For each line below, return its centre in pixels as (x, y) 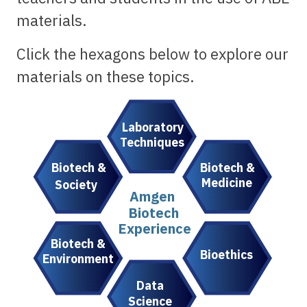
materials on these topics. (106, 77)
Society (76, 184)
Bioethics (226, 255)
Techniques (152, 143)
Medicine (227, 183)
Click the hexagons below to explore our (152, 54)
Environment (78, 259)
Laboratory (152, 127)
